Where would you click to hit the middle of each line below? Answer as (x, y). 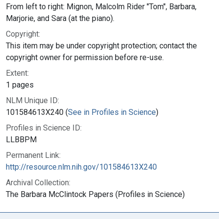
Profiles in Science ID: (44, 128)
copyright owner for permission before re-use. (85, 57)
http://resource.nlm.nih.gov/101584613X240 (81, 167)
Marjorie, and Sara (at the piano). (60, 18)
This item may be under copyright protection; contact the (101, 45)
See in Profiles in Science (112, 112)
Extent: (17, 73)
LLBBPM (21, 139)
